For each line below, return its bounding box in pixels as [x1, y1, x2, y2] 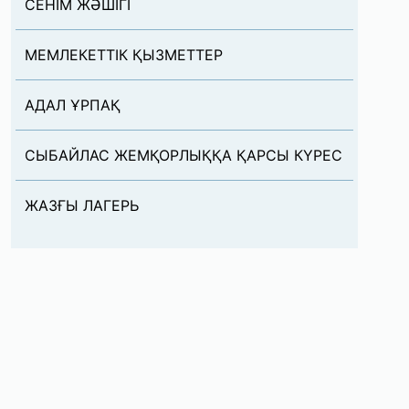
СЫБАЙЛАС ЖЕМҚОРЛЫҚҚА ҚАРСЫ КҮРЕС [25, 146, 342, 164]
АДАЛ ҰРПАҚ [25, 96, 121, 114]
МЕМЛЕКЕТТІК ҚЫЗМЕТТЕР [25, 46, 223, 64]
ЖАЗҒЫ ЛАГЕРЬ [25, 196, 139, 215]
